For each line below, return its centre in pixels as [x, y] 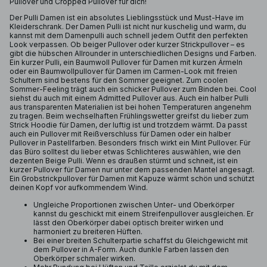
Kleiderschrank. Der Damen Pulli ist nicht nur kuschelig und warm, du [128, 27]
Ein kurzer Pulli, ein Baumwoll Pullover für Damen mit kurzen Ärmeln [126, 62]
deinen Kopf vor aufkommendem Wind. [79, 187]
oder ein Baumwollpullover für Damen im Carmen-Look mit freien [123, 71]
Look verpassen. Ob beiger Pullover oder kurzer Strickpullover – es [127, 44]
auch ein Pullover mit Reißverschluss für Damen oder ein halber [120, 134]
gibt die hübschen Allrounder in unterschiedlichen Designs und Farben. [133, 53]
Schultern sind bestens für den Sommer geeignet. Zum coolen [119, 80]
